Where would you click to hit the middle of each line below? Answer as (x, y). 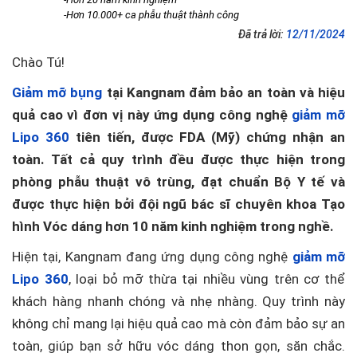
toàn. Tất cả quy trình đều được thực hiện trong (178, 159)
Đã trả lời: (262, 34)
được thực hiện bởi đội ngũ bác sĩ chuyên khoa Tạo (178, 204)
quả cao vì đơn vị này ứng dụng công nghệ (152, 115)
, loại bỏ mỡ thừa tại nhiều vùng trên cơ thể (207, 279)
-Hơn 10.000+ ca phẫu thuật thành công (151, 15)
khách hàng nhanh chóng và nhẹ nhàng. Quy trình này (178, 301)
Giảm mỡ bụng (57, 92)
